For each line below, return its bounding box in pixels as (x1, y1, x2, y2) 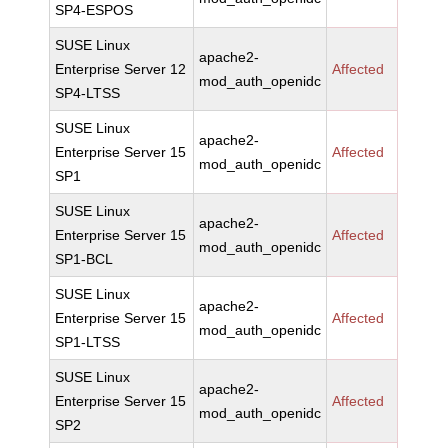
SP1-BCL (55, 251, 114, 267)
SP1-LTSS (55, 334, 121, 350)
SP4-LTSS (55, 85, 121, 101)
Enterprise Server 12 (55, 61, 187, 77)
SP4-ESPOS (55, 2, 134, 18)
